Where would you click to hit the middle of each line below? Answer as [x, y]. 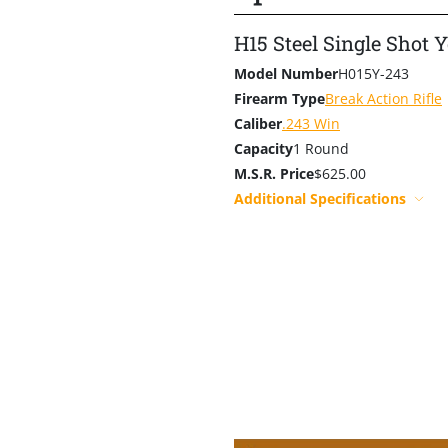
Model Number [286, 74]
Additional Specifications [320, 199]
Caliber [258, 124]
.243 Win [311, 124]
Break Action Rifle [383, 99]
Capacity [263, 149]
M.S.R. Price [274, 174]
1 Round [321, 149]
